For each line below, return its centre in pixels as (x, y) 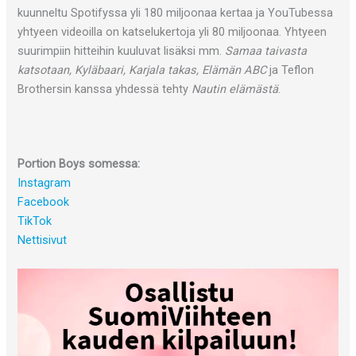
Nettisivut (43, 240)
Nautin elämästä (235, 89)
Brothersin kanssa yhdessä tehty (105, 89)
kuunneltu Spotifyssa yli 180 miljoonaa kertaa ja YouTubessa (176, 12)
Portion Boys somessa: (79, 164)
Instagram (44, 183)
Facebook (44, 202)
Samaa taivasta (266, 50)
